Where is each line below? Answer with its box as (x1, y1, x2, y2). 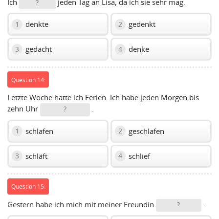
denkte (23, 19, 48, 29)
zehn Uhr (7, 104, 40, 114)
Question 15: (11, 182, 45, 191)
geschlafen (127, 126, 164, 136)
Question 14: (11, 75, 45, 84)
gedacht (23, 44, 52, 54)
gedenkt (127, 19, 155, 29)
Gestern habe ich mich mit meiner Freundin (7, 199, 156, 209)
